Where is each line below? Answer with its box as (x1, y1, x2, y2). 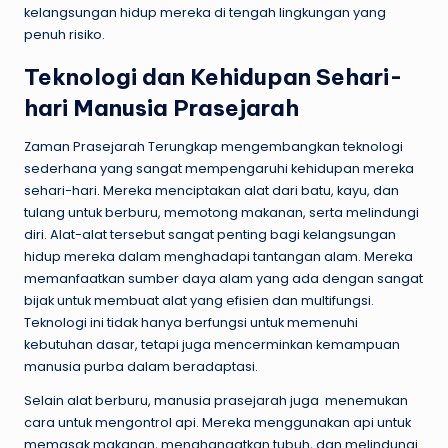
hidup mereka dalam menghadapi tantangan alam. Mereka (24, 247, 413, 265)
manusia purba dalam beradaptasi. (24, 357, 258, 375)
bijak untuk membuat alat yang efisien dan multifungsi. (24, 291, 374, 309)
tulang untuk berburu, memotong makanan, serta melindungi (24, 203, 419, 221)
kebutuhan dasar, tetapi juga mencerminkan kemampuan (24, 335, 400, 353)
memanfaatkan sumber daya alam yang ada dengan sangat (24, 269, 423, 287)
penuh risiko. (24, 25, 105, 43)
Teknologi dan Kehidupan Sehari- (24, 62, 403, 91)
